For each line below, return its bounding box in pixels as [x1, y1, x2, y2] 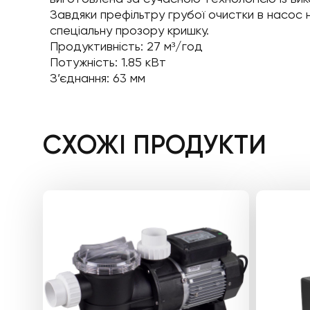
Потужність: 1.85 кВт [50, 55, 166, 69]
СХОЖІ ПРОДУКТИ [43, 129, 266, 161]
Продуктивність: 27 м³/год [50, 39, 203, 53]
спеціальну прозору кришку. [50, 23, 209, 37]
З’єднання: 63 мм [50, 71, 145, 85]
